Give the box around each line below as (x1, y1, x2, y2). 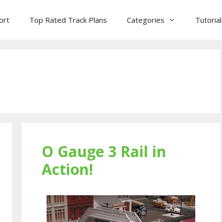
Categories (127, 15, 165, 25)
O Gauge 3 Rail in (42, 141, 166, 162)
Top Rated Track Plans (29, 15, 108, 25)
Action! (42, 159, 93, 179)
